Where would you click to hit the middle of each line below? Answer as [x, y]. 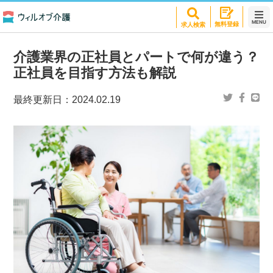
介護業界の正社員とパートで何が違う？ [136, 56]
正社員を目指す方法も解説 [95, 72]
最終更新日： [43, 100]
